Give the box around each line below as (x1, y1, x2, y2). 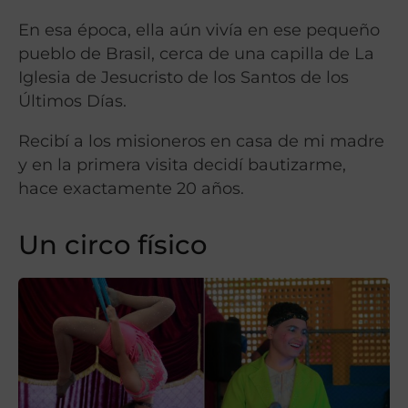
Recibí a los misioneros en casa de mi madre (18, 130, 384, 150)
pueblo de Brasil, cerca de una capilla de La (18, 43, 374, 63)
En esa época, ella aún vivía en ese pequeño (18, 19, 380, 39)
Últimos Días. (18, 90, 127, 110)
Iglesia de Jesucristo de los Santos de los (18, 66, 349, 87)
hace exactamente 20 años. (18, 178, 244, 198)
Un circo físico (18, 228, 207, 260)
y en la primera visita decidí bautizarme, (18, 154, 346, 174)
